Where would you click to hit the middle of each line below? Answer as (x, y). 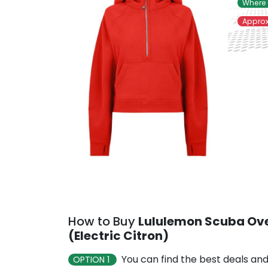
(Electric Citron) (118, 236)
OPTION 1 (92, 260)
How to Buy (103, 221)
